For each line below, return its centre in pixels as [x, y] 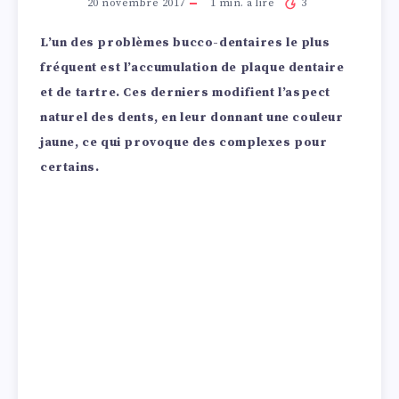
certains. [70, 167]
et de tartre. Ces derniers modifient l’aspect [186, 92]
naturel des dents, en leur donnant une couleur [192, 117]
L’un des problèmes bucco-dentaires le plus [185, 42]
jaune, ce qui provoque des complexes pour [184, 142]
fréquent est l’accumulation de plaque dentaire [192, 67]
